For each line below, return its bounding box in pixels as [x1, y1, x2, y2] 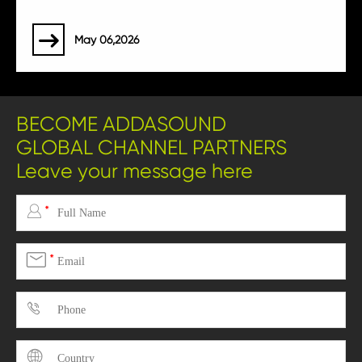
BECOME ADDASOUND [16, 112, 226, 137]
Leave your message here [16, 159, 253, 183]
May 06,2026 [74, 33, 139, 47]
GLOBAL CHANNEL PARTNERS [16, 136, 287, 160]
